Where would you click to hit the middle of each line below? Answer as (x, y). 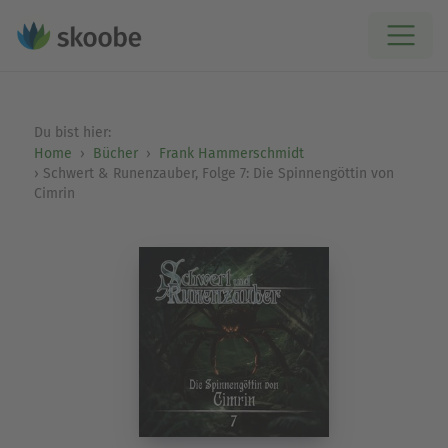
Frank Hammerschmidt (231, 153)
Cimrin (54, 193)
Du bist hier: (74, 132)
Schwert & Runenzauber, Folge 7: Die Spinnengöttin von (218, 173)
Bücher (115, 153)
